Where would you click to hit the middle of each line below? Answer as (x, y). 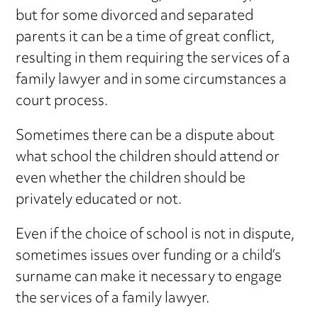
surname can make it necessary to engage (149, 278)
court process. (62, 102)
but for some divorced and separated (135, 16)
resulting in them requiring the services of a (153, 59)
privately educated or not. (99, 200)
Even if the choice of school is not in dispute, (155, 235)
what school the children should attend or (148, 158)
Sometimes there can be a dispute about (146, 136)
